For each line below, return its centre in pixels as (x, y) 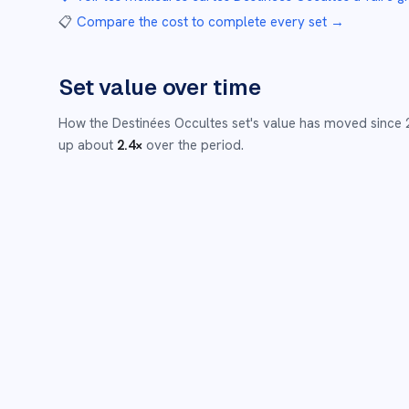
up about (86, 145)
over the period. (195, 145)
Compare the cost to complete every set (202, 22)
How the (84, 123)
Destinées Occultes (170, 123)
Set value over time (160, 87)
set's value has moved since (317, 123)
